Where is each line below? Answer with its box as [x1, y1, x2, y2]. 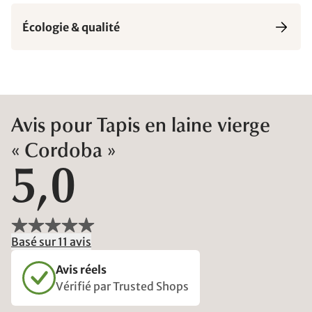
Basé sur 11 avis [11, 235, 91, 249]
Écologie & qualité [22, 19, 120, 34]
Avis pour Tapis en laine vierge [11, 117, 270, 136]
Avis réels [56, 263, 107, 276]
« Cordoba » [11, 142, 116, 162]
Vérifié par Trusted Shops [56, 279, 189, 293]
